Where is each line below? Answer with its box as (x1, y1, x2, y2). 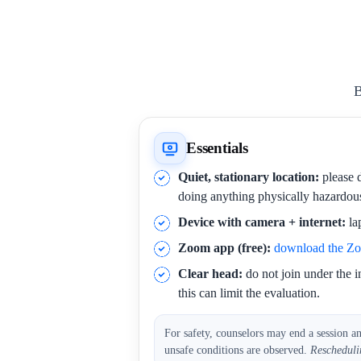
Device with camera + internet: (178, 215, 346, 229)
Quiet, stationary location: (178, 170, 319, 184)
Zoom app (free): (178, 241, 271, 255)
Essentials (186, 139, 249, 156)
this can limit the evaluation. (178, 286, 320, 300)
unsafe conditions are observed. (164, 344, 310, 356)
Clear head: (178, 267, 243, 280)
